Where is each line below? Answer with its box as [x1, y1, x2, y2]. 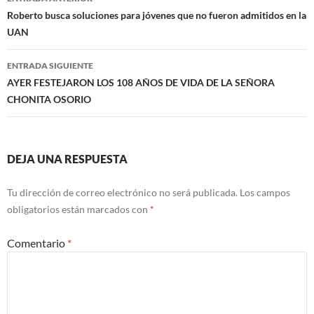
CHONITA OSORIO [7, 93, 91, 106]
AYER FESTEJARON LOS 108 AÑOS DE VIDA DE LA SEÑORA [7, 76, 275, 89]
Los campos [240, 186, 290, 199]
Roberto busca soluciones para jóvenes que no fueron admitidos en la [7, 9, 306, 22]
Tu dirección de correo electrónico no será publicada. [7, 186, 238, 199]
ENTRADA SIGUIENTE [7, 60, 93, 71]
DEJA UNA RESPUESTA [7, 152, 128, 166]
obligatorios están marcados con [7, 203, 150, 216]
